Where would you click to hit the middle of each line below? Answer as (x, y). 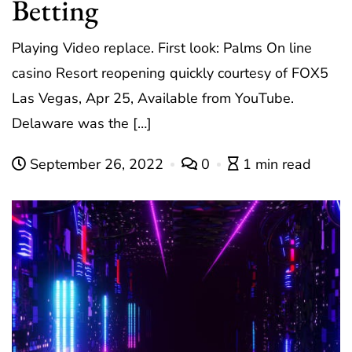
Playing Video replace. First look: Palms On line (162, 48)
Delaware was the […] (82, 124)
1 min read (277, 165)
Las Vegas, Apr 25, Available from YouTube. (153, 99)
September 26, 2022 (97, 165)
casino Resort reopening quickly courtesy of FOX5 (170, 73)
